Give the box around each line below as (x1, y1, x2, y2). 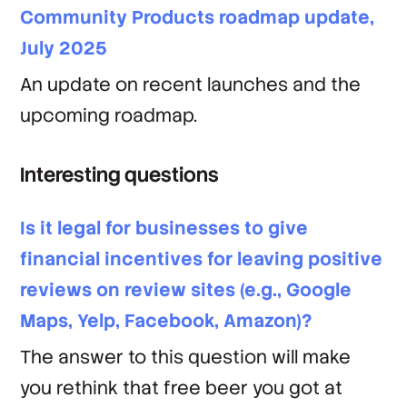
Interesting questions (20, 162, 220, 188)
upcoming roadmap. (20, 104, 198, 127)
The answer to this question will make (20, 345, 352, 369)
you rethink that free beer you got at (20, 376, 343, 400)
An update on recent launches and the (20, 73, 362, 96)
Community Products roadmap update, (20, 5, 375, 29)
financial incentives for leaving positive (20, 247, 383, 271)
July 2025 (20, 36, 108, 60)
